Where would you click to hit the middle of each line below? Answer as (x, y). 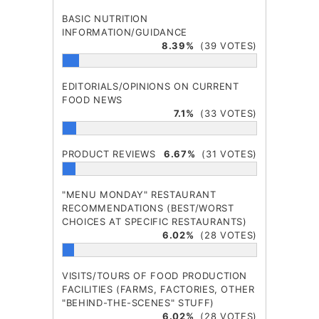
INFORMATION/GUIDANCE (125, 32)
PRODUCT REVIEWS (109, 153)
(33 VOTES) (225, 113)
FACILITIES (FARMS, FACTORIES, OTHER (158, 289)
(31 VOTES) (226, 153)
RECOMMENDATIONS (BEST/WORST (148, 208)
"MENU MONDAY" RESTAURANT (139, 194)
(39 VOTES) (225, 45)
